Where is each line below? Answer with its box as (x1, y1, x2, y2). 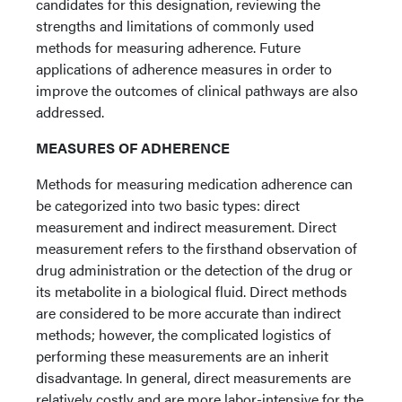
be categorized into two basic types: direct (36, 195, 300, 215)
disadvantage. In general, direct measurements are (36, 367, 351, 388)
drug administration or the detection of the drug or (36, 259, 353, 280)
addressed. (36, 101, 104, 122)
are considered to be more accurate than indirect (36, 302, 341, 323)
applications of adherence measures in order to (36, 58, 332, 79)
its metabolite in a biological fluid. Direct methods (36, 281, 347, 301)
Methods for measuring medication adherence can (36, 173, 353, 194)
